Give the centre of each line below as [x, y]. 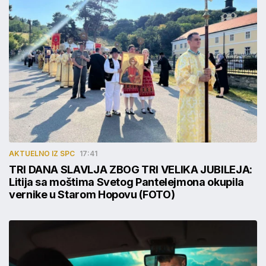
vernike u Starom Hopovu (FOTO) [92, 195]
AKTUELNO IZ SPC [42, 154]
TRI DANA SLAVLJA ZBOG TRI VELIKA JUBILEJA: [131, 170]
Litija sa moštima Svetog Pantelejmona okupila [126, 182]
